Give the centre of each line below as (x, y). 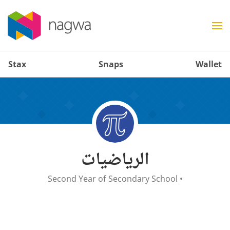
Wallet (209, 64)
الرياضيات (115, 158)
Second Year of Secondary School (113, 179)
